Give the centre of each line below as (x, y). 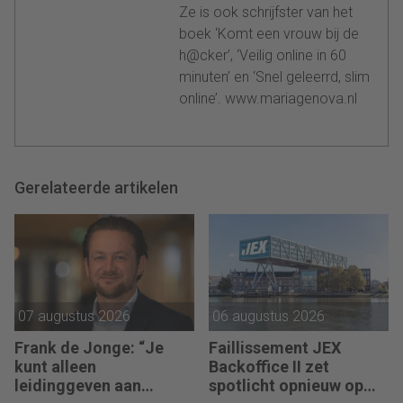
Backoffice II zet (269, 367)
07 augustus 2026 (74, 317)
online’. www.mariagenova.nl (268, 98)
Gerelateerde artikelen (96, 187)
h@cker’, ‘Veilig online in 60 (263, 55)
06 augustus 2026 (269, 317)
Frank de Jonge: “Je (89, 348)
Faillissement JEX (275, 348)
